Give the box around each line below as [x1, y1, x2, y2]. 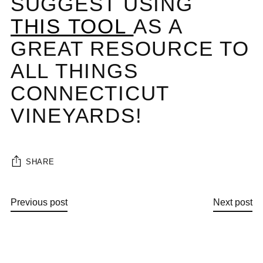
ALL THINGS [11, 59, 139, 82]
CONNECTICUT [11, 82, 170, 104]
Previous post [11, 197, 68, 207]
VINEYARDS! [11, 104, 143, 127]
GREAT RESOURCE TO [11, 37, 249, 60]
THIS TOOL [11, 15, 134, 38]
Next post [213, 197, 252, 207]
